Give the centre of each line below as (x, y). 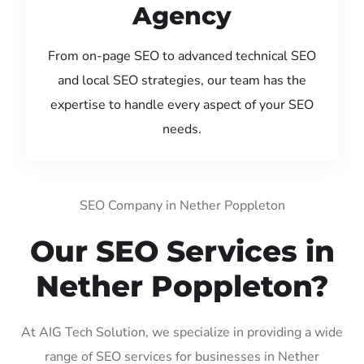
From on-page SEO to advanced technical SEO (182, 56)
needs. (182, 129)
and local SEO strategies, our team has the (182, 80)
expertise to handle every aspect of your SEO (182, 104)
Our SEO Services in (182, 251)
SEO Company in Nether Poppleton (182, 205)
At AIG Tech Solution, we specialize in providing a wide (182, 332)
